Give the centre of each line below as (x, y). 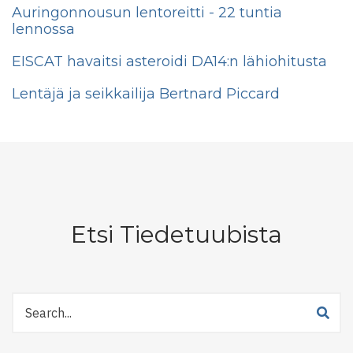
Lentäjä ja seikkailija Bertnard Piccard (146, 94)
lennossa (43, 30)
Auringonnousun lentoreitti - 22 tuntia (147, 13)
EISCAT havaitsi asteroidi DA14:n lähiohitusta (169, 62)
